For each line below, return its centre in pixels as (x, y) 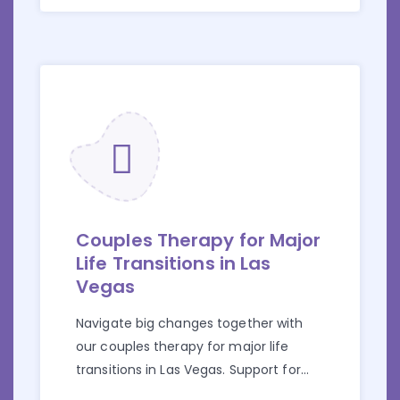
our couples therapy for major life (183, 347)
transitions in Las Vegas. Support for (188, 370)
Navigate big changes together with (190, 324)
